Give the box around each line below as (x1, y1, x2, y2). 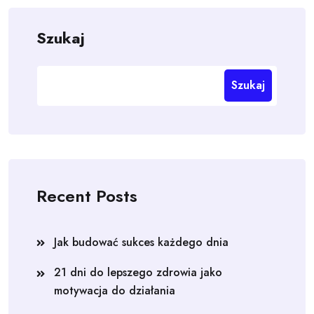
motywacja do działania (54, 282, 175, 299)
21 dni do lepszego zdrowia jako (54, 264, 222, 280)
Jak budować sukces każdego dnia (54, 233, 228, 250)
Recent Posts (36, 183, 137, 208)
